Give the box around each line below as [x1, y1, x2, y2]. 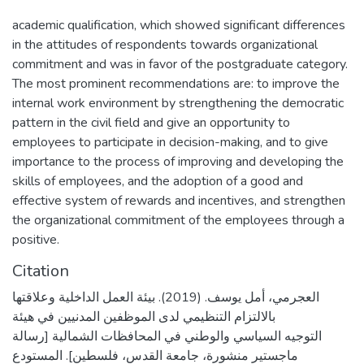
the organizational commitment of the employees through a [12, 211, 344, 229]
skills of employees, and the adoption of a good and [12, 172, 303, 190]
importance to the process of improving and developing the [12, 153, 344, 171]
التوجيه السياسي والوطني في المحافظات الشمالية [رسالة [12, 327, 322, 345]
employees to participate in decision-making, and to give [12, 133, 328, 151]
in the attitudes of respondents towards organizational [12, 36, 318, 54]
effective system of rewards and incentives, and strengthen [12, 192, 345, 210]
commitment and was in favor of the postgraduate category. [12, 55, 348, 73]
